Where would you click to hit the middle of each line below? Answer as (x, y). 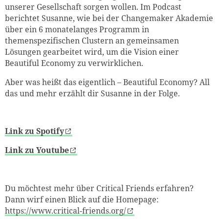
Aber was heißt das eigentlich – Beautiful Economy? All (107, 82)
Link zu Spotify (34, 131)
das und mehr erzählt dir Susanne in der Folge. (92, 93)
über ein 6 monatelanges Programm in (77, 29)
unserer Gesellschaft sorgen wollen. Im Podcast (93, 7)
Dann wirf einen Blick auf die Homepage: (82, 200)
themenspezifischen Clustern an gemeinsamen (92, 40)
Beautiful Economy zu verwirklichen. (74, 63)
